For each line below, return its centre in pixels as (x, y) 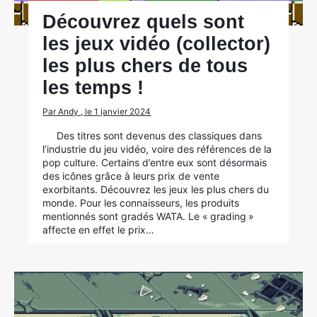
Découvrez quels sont (144, 22)
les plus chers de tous (145, 66)
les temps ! (93, 88)
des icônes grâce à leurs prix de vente (131, 176)
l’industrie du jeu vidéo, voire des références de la (157, 149)
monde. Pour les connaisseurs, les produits (141, 203)
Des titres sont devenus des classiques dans (160, 136)
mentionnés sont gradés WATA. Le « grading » (149, 216)
